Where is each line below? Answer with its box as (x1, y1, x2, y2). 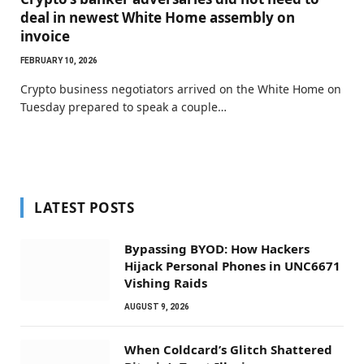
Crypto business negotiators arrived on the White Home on (20, 80, 341, 97)
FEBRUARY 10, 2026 (20, 55, 97, 65)
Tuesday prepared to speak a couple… (20, 98, 227, 115)
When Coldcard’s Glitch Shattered (124, 340, 332, 357)
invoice (20, 26, 70, 45)
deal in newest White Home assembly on (20, 7, 295, 27)
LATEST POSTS (34, 197, 135, 217)
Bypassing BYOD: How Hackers (124, 240, 310, 257)
